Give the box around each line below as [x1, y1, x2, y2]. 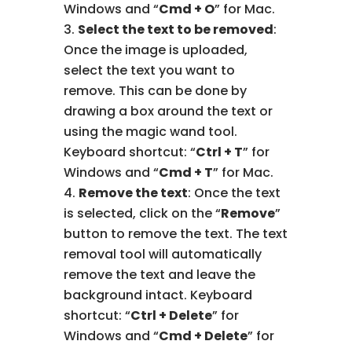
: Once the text [188, 183, 281, 202]
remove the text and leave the [64, 265, 256, 284]
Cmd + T [159, 163, 214, 181]
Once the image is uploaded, [64, 40, 248, 59]
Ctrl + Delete [130, 306, 213, 324]
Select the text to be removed [78, 20, 274, 38]
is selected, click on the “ [64, 203, 222, 222]
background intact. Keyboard [64, 285, 253, 304]
